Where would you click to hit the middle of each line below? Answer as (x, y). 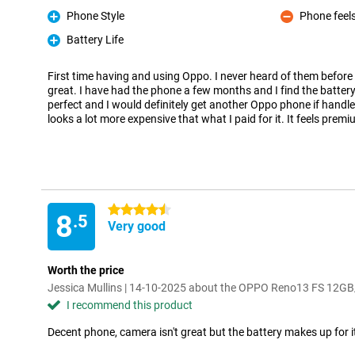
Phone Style (95, 16)
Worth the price (86, 270)
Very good (137, 226)
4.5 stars (130, 210)
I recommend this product (130, 305)
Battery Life (95, 40)
